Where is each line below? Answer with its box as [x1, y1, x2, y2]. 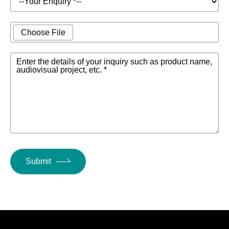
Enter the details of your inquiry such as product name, [16, 57, 212, 66]
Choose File [21, 28, 65, 37]
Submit [26, 157, 51, 166]
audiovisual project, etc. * [16, 65, 107, 75]
